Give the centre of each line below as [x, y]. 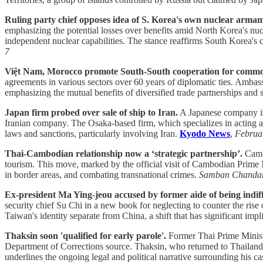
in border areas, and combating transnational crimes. [102, 174]
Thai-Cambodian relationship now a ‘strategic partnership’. [124, 153]
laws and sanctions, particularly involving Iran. [92, 133]
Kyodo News [205, 133]
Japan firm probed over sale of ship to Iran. [91, 112]
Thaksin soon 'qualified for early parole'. [85, 235]
